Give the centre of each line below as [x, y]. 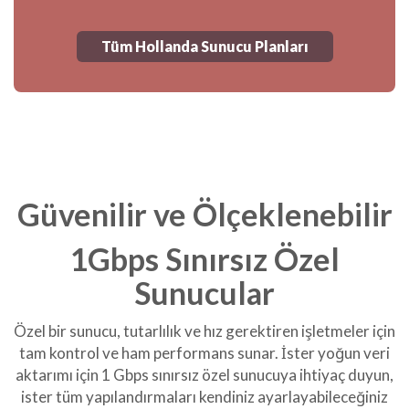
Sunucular [204, 293]
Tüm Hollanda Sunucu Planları [204, 47]
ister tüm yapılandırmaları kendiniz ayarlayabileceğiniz [204, 397]
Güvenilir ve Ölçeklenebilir [204, 215]
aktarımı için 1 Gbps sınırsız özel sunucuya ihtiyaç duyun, [204, 375]
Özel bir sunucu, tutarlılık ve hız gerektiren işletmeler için [204, 331]
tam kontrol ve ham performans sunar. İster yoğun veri [204, 353]
